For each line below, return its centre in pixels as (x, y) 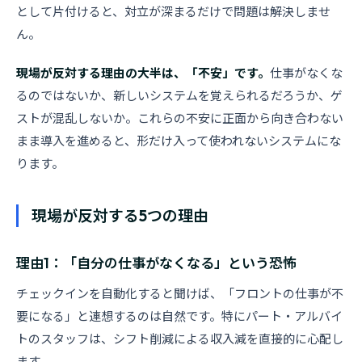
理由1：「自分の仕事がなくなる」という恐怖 (156, 263)
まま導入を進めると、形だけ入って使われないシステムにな (179, 141)
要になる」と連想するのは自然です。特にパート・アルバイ (179, 316)
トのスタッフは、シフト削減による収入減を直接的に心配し (180, 339)
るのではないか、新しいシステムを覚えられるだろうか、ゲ (179, 96)
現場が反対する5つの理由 (120, 216)
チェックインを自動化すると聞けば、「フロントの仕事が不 (180, 294)
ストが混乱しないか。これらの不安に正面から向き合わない (180, 118)
